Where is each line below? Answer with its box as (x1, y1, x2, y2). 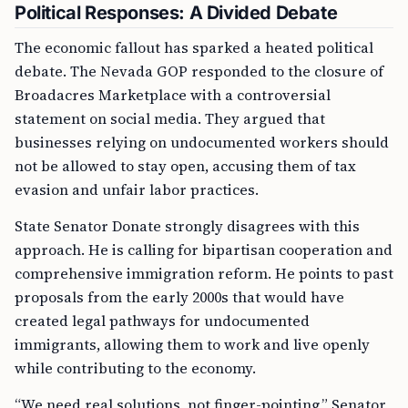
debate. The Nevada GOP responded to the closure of (15, 61, 383, 81)
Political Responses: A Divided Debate (15, 2, 338, 24)
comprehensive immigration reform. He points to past (15, 263, 393, 283)
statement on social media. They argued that (15, 108, 325, 128)
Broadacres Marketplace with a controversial (15, 85, 331, 105)
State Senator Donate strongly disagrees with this (15, 216, 360, 236)
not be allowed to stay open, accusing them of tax (15, 156, 356, 176)
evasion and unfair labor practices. (15, 179, 259, 199)
